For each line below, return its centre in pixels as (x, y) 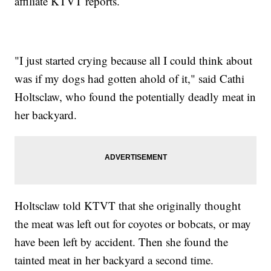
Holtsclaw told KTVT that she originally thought (128, 206)
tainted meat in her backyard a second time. (114, 260)
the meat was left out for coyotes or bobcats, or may (133, 224)
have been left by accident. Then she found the (122, 242)
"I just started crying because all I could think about (134, 60)
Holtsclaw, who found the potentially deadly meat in (135, 97)
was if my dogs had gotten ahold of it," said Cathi (130, 79)
